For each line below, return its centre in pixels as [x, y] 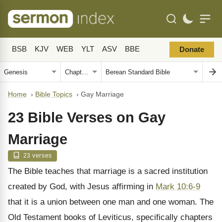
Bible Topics [54, 94]
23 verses [37, 156]
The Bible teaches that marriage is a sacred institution [108, 171]
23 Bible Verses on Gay [87, 117]
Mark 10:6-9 [178, 187]
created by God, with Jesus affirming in [82, 187]
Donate [192, 50]
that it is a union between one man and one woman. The [111, 202]
